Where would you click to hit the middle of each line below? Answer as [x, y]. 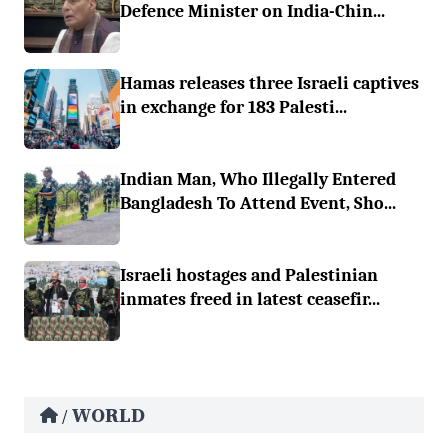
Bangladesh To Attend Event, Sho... [258, 203]
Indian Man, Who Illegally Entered [258, 179]
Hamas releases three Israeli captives [269, 83]
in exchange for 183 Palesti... [233, 107]
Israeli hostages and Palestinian [249, 275]
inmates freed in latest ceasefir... [250, 299]
